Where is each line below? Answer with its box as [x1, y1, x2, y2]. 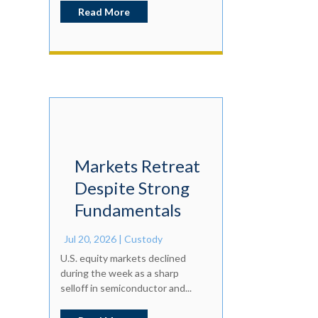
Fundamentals [74, 199, 181, 221]
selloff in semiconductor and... [60, 282, 192, 295]
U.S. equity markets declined [60, 252, 186, 265]
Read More [77, 6, 130, 18]
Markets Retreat [74, 155, 200, 177]
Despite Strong [74, 177, 190, 199]
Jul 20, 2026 [63, 233, 116, 246]
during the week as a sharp [60, 267, 179, 280]
